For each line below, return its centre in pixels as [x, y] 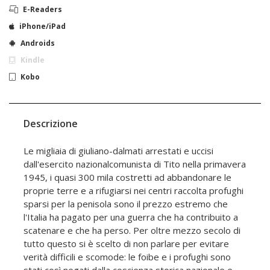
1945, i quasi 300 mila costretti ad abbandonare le [127, 177]
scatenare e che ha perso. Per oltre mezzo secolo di [132, 231]
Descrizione [51, 124]
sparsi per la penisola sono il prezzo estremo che [126, 204]
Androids [38, 43]
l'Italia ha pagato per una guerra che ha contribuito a [131, 217]
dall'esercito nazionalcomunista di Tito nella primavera [135, 164]
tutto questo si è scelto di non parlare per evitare [126, 244]
